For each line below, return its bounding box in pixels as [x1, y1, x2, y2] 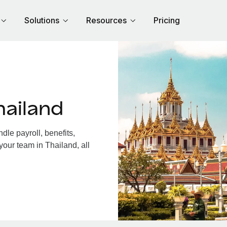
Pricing [154, 15, 180, 25]
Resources [86, 15, 127, 25]
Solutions [24, 15, 59, 25]
